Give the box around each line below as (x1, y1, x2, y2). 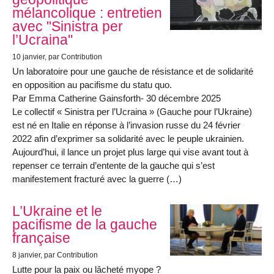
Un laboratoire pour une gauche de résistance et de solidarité (12, 65, 253, 76)
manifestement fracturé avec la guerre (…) (12, 173, 182, 184)
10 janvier (12, 52, 45, 61)
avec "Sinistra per (12, 18, 123, 35)
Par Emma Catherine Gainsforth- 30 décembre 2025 (12, 92, 221, 103)
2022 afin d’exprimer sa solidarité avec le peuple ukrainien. (12, 133, 244, 144)
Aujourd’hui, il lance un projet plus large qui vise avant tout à (12, 146, 248, 157)
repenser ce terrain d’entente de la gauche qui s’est (12, 160, 215, 171)
